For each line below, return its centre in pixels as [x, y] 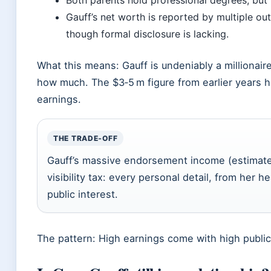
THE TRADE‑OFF [86, 139]
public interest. [83, 194]
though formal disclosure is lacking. [147, 34]
